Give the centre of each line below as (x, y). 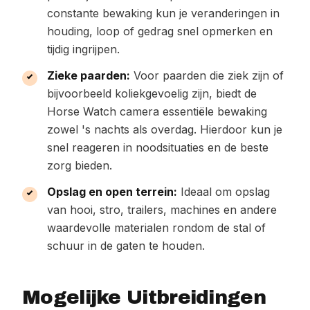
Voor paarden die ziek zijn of (207, 75)
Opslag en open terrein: (112, 192)
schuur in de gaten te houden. (126, 246)
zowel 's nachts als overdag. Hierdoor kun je (165, 129)
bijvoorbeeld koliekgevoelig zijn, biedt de (152, 93)
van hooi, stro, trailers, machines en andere (162, 210)
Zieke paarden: (89, 75)
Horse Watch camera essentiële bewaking (157, 111)
